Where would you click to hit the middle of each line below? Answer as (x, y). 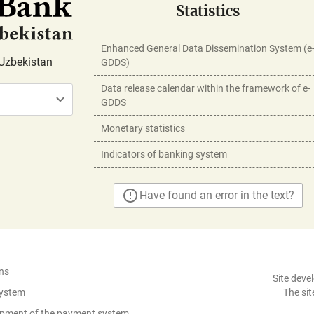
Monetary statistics (143, 128)
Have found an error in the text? (217, 195)
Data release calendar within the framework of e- (206, 88)
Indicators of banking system (164, 154)
